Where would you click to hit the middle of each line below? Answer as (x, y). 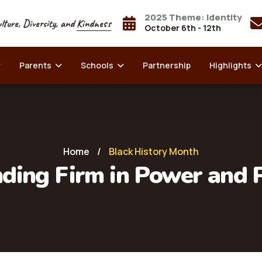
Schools (99, 65)
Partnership (166, 65)
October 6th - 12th (182, 28)
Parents (37, 65)
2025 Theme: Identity (193, 17)
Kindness (94, 23)
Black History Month (154, 151)
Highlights (232, 65)
